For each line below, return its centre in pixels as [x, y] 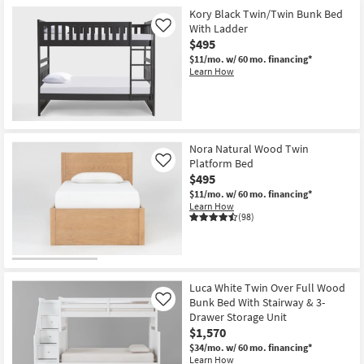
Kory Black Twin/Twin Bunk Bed [266, 14]
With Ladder [219, 29]
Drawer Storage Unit [238, 317]
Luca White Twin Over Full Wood [267, 288]
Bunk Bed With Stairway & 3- [257, 303]
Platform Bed [221, 163]
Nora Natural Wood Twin [249, 148]
